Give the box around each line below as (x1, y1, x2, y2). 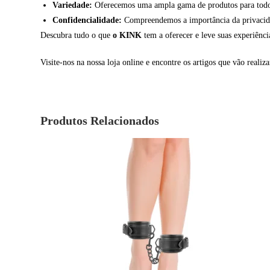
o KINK (113, 31, 142, 40)
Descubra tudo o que (40, 31, 113, 40)
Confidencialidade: (52, 16, 122, 25)
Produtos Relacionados (40, 114, 160, 128)
